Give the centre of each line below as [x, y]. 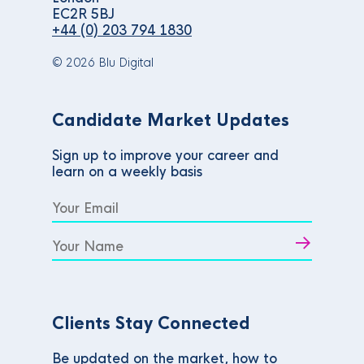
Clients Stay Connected [151, 324]
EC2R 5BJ [83, 14]
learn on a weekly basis [127, 172]
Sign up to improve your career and [165, 156]
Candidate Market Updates [171, 121]
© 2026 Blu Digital [103, 63]
